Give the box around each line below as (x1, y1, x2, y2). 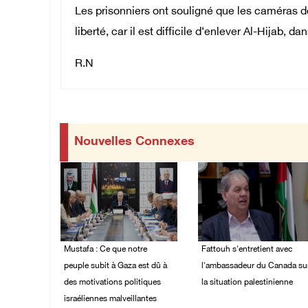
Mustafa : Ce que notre (64, 244, 147, 254)
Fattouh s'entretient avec (201, 244, 292, 254)
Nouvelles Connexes (74, 135, 195, 151)
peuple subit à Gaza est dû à (64, 261, 167, 271)
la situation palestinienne (201, 277, 293, 287)
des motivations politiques (64, 277, 161, 287)
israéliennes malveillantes (64, 294, 157, 304)
